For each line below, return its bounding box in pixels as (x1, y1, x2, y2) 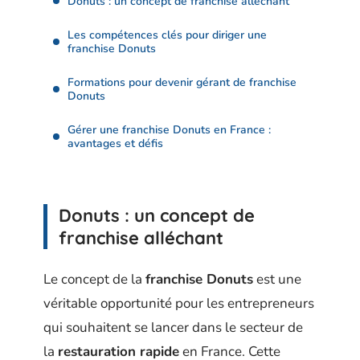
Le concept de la (43, 269, 145, 288)
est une (253, 269, 301, 288)
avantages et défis (67, 135, 163, 151)
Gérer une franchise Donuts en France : (67, 121, 271, 137)
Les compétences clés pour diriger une (67, 27, 267, 43)
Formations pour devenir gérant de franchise (67, 74, 297, 90)
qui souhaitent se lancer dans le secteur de (43, 317, 303, 337)
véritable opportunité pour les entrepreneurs (43, 293, 314, 313)
